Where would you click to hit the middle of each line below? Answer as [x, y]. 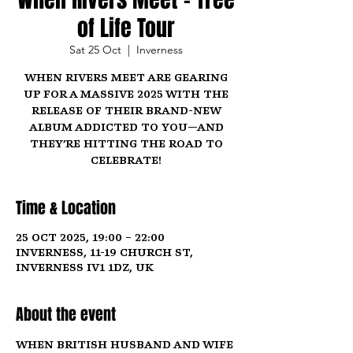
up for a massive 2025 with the [126, 95]
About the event [66, 314]
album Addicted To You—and [126, 128]
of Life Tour [126, 28]
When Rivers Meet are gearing [126, 78]
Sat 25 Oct [95, 50]
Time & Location [66, 208]
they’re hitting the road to [126, 145]
